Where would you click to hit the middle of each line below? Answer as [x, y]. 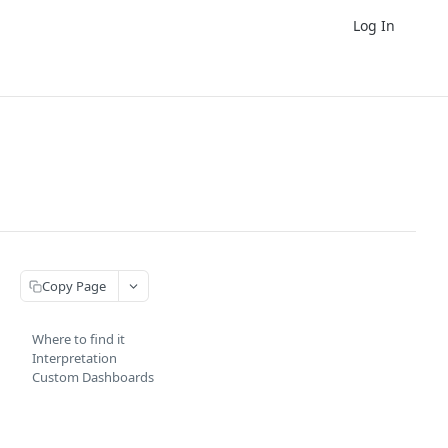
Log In [374, 25]
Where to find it [78, 339]
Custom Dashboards [93, 377]
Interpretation [74, 358]
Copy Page [74, 285]
